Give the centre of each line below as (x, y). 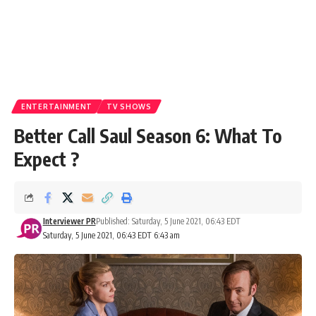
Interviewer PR (69, 221)
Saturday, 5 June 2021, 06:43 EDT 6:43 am (111, 235)
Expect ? (47, 159)
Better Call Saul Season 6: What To (148, 136)
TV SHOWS (129, 107)
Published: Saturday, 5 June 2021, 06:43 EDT (168, 221)
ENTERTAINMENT (57, 107)
